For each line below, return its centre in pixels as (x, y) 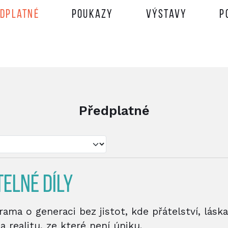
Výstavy (166, 15)
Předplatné (114, 110)
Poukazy (92, 15)
